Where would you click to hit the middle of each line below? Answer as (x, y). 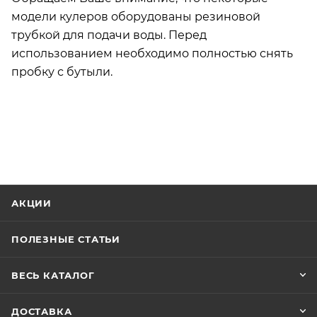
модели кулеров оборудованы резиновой (136, 16)
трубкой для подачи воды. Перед (109, 35)
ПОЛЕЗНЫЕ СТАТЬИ (66, 239)
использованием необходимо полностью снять (152, 53)
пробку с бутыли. (63, 71)
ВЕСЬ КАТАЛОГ (53, 275)
